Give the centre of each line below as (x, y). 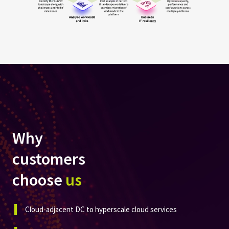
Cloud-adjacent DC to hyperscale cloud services (101, 209)
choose (39, 179)
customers (49, 158)
